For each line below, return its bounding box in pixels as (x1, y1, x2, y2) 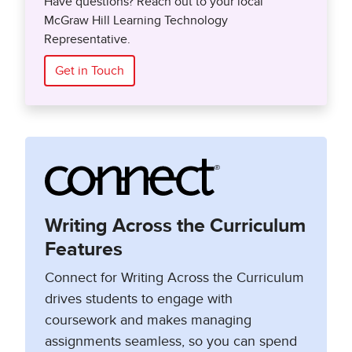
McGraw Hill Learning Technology (44, 14, 228, 27)
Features (45, 240, 123, 260)
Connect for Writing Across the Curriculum (45, 271, 304, 286)
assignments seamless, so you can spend (45, 335, 297, 350)
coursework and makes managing (45, 313, 251, 328)
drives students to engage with (45, 292, 233, 307)
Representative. (44, 33, 130, 46)
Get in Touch (55, 64, 124, 78)
